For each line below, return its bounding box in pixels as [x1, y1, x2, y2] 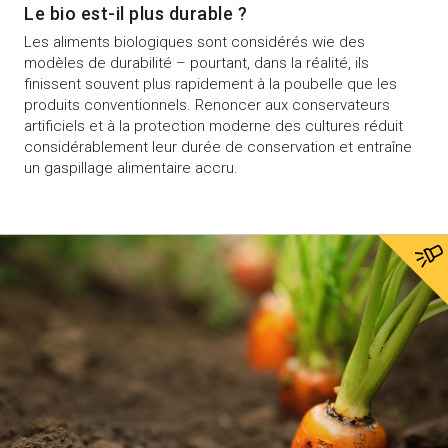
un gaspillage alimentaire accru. [24, 158, 238, 177]
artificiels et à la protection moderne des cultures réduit [24, 116, 403, 135]
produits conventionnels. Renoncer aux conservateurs [24, 95, 390, 114]
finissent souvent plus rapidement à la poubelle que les [24, 74, 397, 93]
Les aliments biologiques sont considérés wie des [24, 32, 365, 51]
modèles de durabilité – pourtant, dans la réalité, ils [24, 53, 369, 72]
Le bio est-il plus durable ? [24, 2, 247, 24]
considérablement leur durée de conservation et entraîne [24, 137, 412, 156]
